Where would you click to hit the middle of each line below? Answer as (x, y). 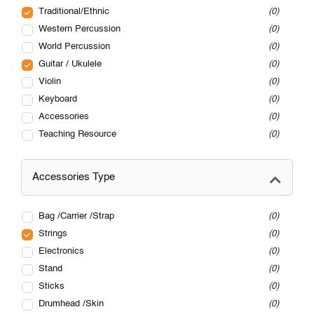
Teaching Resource (77, 135)
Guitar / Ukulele (70, 64)
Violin (50, 82)
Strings (53, 234)
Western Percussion (80, 29)
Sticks (52, 287)
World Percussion (74, 47)
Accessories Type (74, 177)
